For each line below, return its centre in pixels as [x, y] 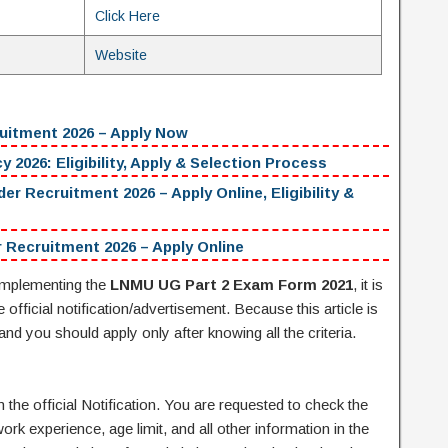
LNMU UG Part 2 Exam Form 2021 [231, 285]
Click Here [128, 16]
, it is [368, 285]
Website [121, 55]
